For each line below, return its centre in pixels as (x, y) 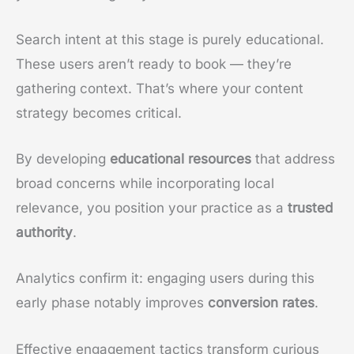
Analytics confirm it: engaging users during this (165, 279)
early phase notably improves (112, 303)
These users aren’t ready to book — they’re (154, 64)
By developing (63, 159)
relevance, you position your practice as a (152, 208)
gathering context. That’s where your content (160, 89)
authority (44, 233)
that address (293, 159)
